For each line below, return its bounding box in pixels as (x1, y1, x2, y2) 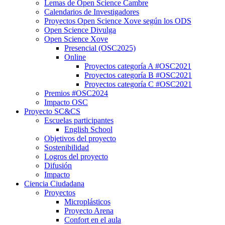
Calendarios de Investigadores (44, 8, 139, 17)
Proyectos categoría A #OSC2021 (84, 62, 191, 71)
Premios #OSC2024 (44, 89, 108, 98)
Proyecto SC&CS (24, 107, 80, 116)
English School (64, 125, 113, 134)
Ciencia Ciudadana (24, 179, 84, 188)
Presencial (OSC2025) (64, 44, 136, 53)
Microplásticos (64, 197, 110, 206)
